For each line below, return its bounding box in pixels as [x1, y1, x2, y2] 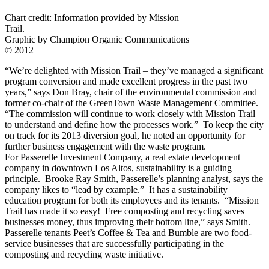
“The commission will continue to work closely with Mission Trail [5, 109, 255, 119]
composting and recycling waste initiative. [5, 249, 163, 260]
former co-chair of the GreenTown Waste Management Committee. [5, 98, 261, 109]
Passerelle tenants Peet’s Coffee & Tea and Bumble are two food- [5, 228, 252, 238]
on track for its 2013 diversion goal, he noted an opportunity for [5, 130, 245, 141]
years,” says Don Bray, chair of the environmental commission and [5, 87, 257, 98]
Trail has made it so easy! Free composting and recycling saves [5, 206, 244, 217]
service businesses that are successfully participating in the [5, 238, 224, 249]
